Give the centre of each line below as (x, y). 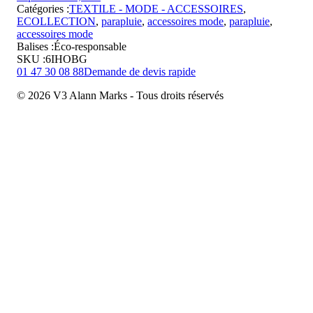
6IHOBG (66, 59)
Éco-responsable (90, 46)
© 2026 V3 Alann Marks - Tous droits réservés (120, 95)
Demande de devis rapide (140, 71)
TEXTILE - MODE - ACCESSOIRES (156, 8)
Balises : (35, 46)
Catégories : (43, 8)
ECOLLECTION (56, 21)
